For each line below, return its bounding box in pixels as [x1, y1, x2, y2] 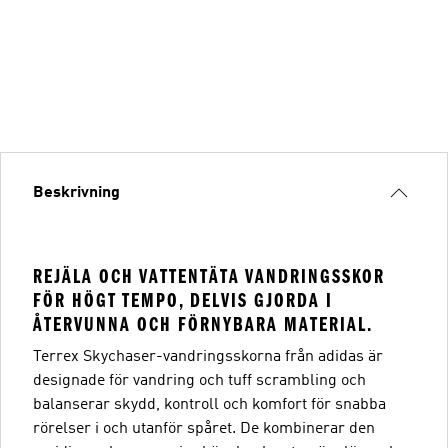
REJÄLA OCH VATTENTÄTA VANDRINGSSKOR [33, 264, 385, 288]
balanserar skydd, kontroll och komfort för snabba [33, 396, 386, 413]
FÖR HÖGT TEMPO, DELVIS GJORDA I [33, 288, 333, 312]
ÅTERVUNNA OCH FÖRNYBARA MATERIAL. [33, 312, 373, 336]
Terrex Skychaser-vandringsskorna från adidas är [33, 348, 383, 365]
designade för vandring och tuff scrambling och [33, 372, 366, 389]
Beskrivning [33, 184, 120, 201]
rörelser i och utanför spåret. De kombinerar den [33, 420, 375, 437]
